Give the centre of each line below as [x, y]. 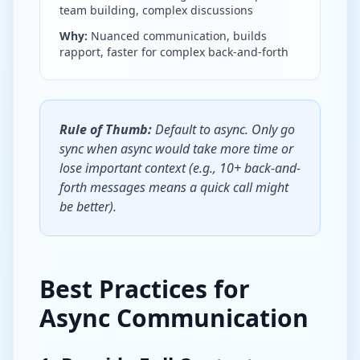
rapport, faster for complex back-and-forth [174, 52]
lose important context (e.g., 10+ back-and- [180, 168]
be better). [88, 207]
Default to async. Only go [223, 129]
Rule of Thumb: [106, 129]
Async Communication [174, 318]
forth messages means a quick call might [174, 187]
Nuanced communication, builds [177, 36]
